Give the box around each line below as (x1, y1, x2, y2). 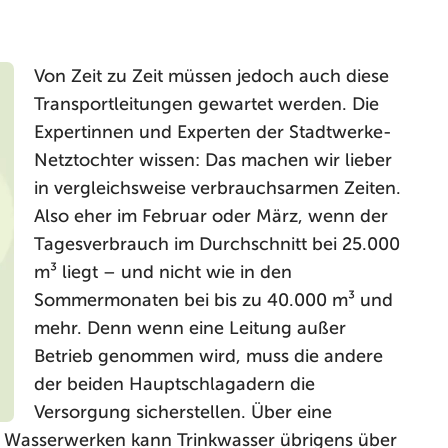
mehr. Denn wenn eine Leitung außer (34, 318, 346, 338)
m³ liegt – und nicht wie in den (34, 262, 292, 282)
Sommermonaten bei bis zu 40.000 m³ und (34, 290, 393, 310)
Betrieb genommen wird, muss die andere (34, 346, 383, 366)
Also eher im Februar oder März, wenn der (34, 206, 388, 226)
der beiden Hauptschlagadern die (34, 374, 315, 394)
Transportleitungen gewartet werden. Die (34, 94, 379, 114)
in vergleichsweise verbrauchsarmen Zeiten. (34, 178, 401, 198)
